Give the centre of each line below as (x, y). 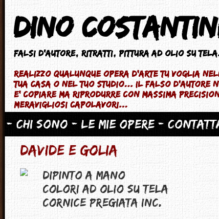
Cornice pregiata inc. (102, 202)
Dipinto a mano (84, 175)
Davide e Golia (69, 150)
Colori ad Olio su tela (105, 188)
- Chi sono (37, 124)
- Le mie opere (113, 124)
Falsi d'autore (44, 53)
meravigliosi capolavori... (71, 105)
